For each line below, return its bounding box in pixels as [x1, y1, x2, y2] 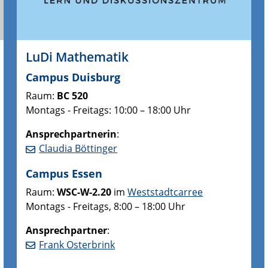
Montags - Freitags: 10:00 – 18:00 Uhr [26, 103, 191, 117]
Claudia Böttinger [39, 141, 118, 155]
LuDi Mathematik [26, 48, 129, 65]
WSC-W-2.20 [57, 185, 112, 199]
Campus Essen [26, 165, 103, 181]
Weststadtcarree [127, 185, 203, 199]
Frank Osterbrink [39, 237, 115, 251]
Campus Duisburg [26, 69, 121, 84]
